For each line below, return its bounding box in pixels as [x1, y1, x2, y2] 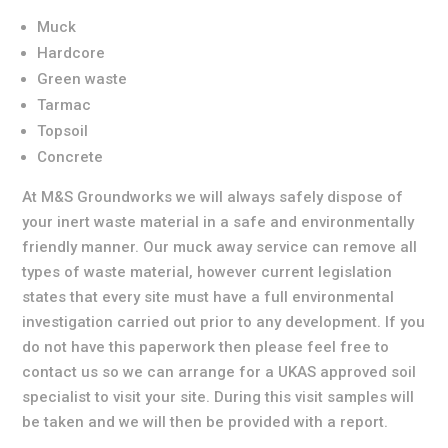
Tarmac [37, 96, 92, 115]
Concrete [37, 148, 104, 167]
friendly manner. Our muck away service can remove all [22, 238, 418, 257]
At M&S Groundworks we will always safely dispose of [22, 188, 404, 207]
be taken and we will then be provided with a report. [22, 413, 389, 432]
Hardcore [37, 44, 106, 63]
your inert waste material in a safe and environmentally [22, 213, 415, 232]
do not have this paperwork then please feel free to [22, 338, 390, 357]
